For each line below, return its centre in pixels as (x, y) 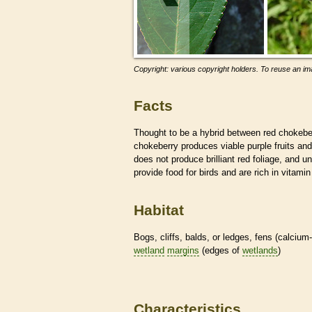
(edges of (221, 250)
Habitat (159, 210)
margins (183, 250)
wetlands (260, 250)
